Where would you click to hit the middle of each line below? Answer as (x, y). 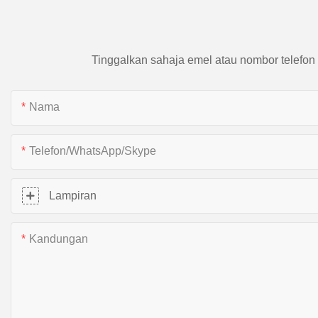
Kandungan (59, 239)
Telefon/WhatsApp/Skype (93, 151)
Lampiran (73, 196)
